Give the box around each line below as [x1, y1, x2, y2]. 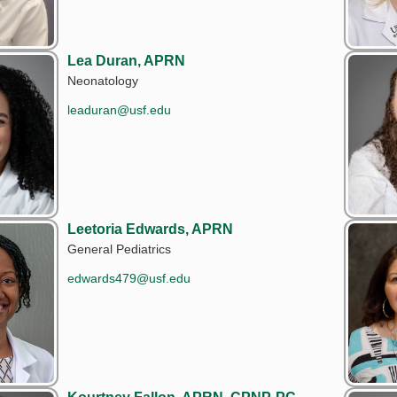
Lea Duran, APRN [67, 52, 185, 68]
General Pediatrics [67, 241, 171, 256]
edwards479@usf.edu [67, 270, 191, 285]
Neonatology [67, 73, 138, 88]
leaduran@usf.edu [67, 102, 171, 117]
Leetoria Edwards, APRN [67, 221, 233, 237]
